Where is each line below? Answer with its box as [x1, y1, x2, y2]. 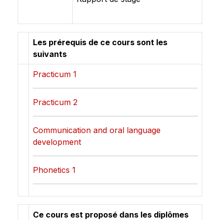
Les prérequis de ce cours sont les [33, 37, 167, 47]
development [33, 137, 81, 147]
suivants [33, 49, 67, 59]
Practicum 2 [33, 97, 78, 107]
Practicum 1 [33, 69, 77, 79]
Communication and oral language [33, 125, 161, 135]
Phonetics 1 [33, 165, 76, 175]
